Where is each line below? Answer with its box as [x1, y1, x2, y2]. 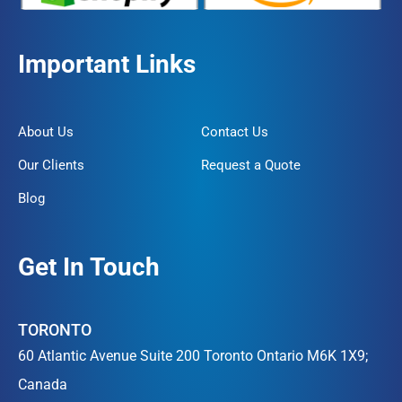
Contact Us [201, 124, 268, 141]
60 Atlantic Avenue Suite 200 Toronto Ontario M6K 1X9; [18, 347, 368, 365]
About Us [18, 124, 74, 141]
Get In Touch [18, 252, 160, 283]
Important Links [18, 49, 196, 80]
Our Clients [18, 157, 84, 174]
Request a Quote [201, 157, 301, 174]
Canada [18, 376, 67, 394]
